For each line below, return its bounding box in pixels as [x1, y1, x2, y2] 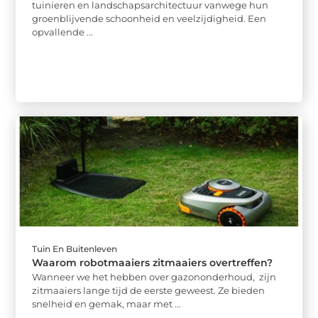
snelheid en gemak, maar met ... [32, 297, 182, 309]
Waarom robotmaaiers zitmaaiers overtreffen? [32, 256, 273, 269]
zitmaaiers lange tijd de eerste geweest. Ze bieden [32, 284, 265, 296]
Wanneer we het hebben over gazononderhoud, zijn [32, 270, 277, 283]
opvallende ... [32, 26, 94, 38]
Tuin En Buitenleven [32, 243, 118, 254]
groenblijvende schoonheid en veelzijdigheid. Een [32, 13, 267, 25]
